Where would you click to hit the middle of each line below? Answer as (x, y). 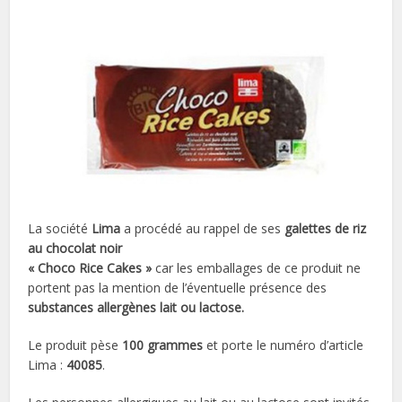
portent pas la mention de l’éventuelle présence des (178, 287)
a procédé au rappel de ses (203, 228)
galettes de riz (326, 228)
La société (60, 228)
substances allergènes (92, 307)
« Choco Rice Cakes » (90, 267)
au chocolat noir (75, 248)
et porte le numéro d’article (284, 345)
